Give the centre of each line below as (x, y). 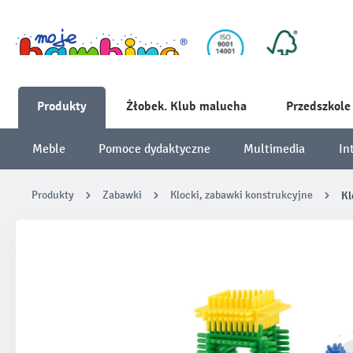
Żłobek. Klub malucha (186, 106)
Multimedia (275, 149)
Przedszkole (318, 106)
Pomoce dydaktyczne (155, 149)
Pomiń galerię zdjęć (84, 250)
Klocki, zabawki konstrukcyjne (242, 195)
